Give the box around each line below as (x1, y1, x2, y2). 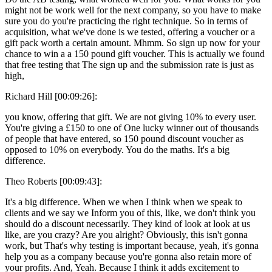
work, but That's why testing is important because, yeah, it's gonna (5, 240, 259, 251)
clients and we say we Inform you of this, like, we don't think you (5, 207, 256, 218)
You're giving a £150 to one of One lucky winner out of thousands (5, 122, 259, 133)
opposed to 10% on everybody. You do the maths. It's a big (5, 144, 229, 155)
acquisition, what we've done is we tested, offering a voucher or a (5, 26, 255, 37)
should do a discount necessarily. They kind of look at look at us (5, 218, 250, 229)
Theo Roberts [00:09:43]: (5, 175, 102, 186)
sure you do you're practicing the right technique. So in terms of (5, 15, 248, 26)
